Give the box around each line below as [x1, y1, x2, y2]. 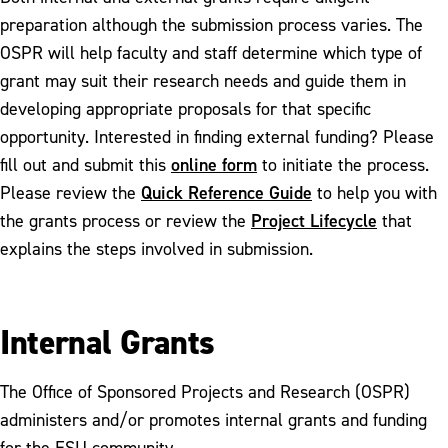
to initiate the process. [257, 153, 429, 175]
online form [171, 152, 257, 176]
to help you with [312, 181, 437, 203]
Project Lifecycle [251, 208, 377, 232]
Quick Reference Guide [141, 180, 312, 204]
